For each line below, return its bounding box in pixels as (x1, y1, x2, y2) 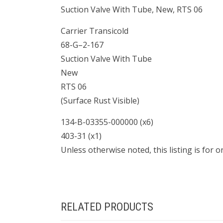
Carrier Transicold (61, 25, 128, 37)
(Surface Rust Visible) (61, 95, 139, 107)
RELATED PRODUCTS (61, 201, 153, 214)
